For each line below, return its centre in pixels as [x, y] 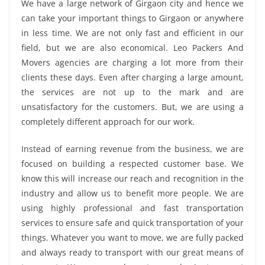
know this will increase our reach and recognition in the [132, 178]
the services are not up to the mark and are [132, 92]
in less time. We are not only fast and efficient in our [132, 33]
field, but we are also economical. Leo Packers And [132, 47]
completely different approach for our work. [108, 121]
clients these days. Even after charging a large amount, [132, 77]
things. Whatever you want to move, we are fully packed [132, 237]
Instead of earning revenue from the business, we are [132, 148]
